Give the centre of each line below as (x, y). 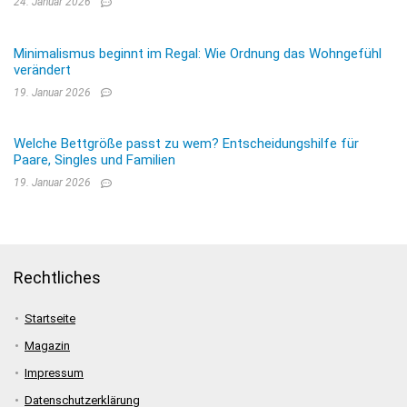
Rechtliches (57, 278)
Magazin (47, 346)
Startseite (50, 319)
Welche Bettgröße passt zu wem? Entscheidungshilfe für (186, 144)
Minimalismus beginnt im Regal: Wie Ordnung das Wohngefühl (198, 53)
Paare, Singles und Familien (94, 160)
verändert (42, 69)
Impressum (54, 373)
